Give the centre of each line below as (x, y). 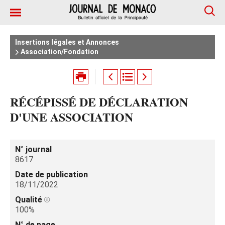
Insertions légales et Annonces (67, 42)
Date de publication (51, 175)
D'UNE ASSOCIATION (72, 117)
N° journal (33, 149)
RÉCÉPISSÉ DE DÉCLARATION (99, 102)
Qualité (30, 200)
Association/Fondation (59, 52)
